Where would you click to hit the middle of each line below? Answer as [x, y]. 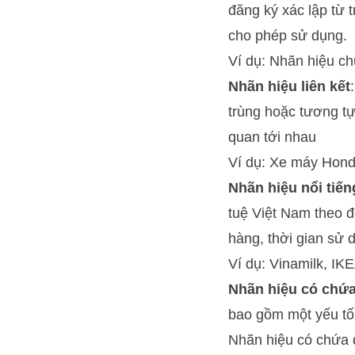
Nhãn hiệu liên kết [289, 86]
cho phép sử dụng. [288, 35]
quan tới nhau [272, 137]
